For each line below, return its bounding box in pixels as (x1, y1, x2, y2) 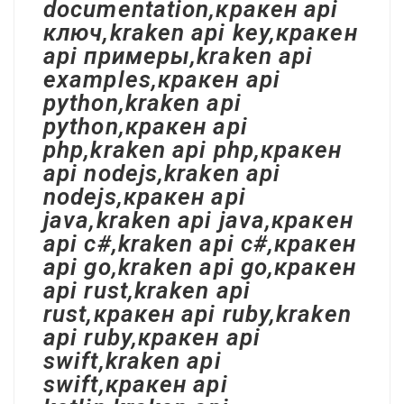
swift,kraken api (43, 347, 222, 374)
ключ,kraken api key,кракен (43, 19, 358, 46)
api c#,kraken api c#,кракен (43, 230, 356, 257)
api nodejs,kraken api (43, 160, 281, 187)
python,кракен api (43, 113, 248, 140)
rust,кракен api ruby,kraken (43, 300, 352, 327)
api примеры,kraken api (43, 42, 314, 69)
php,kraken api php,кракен (43, 136, 343, 163)
